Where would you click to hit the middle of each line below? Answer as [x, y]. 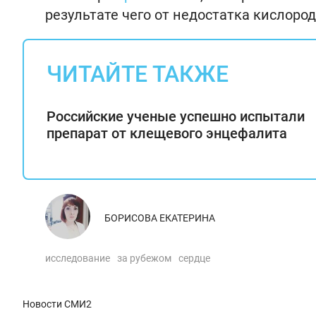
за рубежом [144, 258]
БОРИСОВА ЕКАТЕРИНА [160, 218]
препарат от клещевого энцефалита [167, 133]
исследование [78, 258]
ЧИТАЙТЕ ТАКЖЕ [138, 74]
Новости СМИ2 [57, 304]
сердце [194, 258]
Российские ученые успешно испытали [176, 116]
